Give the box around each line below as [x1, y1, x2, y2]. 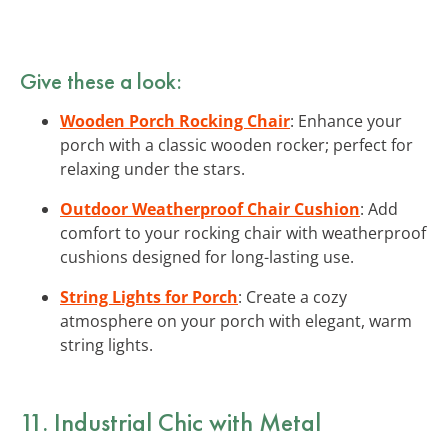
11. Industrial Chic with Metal [20, 404, 321, 439]
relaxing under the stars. [60, 157, 245, 180]
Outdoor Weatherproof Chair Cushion [60, 197, 360, 220]
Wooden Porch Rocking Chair [60, 109, 290, 132]
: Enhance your [290, 109, 402, 132]
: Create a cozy [238, 285, 347, 308]
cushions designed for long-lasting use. [60, 245, 354, 268]
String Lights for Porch [60, 285, 238, 308]
